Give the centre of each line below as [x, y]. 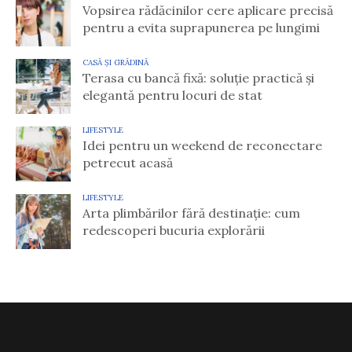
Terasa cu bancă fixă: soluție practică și [198, 78]
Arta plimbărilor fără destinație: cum [191, 213]
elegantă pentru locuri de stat [172, 95]
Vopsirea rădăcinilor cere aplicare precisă [208, 11]
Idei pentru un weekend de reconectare [202, 146]
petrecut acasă [128, 163]
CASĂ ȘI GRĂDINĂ [115, 63]
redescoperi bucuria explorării [174, 231]
